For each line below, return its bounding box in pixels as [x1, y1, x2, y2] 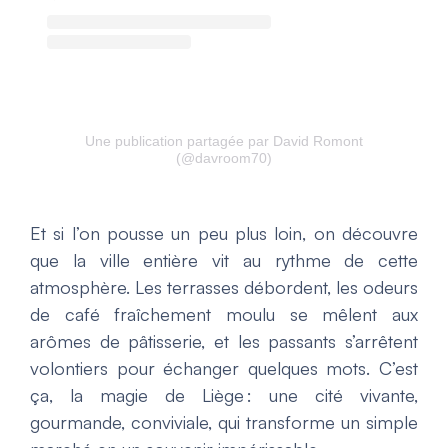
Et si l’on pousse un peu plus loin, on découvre [30, 221, 418, 244]
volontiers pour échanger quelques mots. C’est [30, 356, 418, 379]
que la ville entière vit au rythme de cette [30, 248, 418, 271]
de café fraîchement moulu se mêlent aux [30, 302, 418, 325]
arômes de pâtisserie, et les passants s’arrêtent [30, 329, 418, 352]
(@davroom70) [176, 149, 272, 166]
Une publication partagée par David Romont [85, 132, 363, 149]
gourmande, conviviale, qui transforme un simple [30, 410, 418, 433]
